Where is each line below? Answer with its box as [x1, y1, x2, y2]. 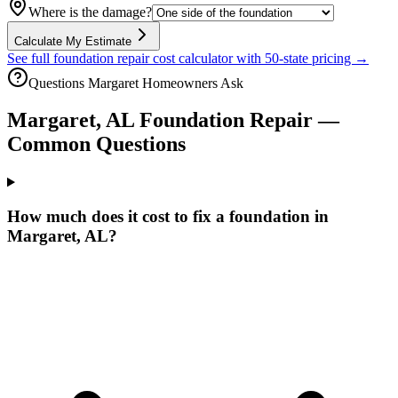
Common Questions [7, 132, 186, 156]
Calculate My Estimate [14, 34, 131, 48]
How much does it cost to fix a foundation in [7, 207, 329, 227]
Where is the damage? [28, 4, 152, 20]
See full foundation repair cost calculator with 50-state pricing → [7, 50, 369, 66]
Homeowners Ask [139, 75, 243, 91]
